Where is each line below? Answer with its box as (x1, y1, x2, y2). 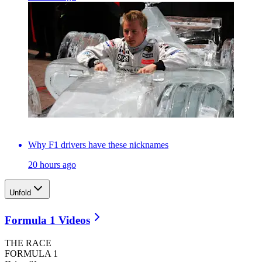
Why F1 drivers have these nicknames (28, 140, 168, 150)
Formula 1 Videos (5, 214, 90, 227)
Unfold (9, 188, 31, 198)
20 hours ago (28, 160, 76, 170)
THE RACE (5, 237, 51, 248)
